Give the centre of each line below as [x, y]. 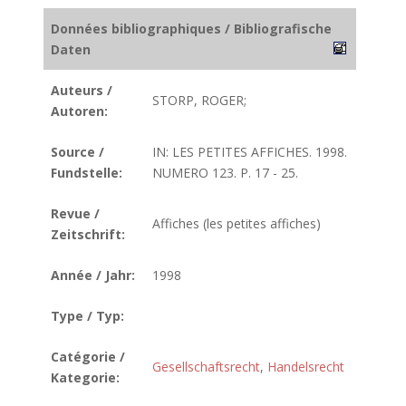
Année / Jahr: [93, 275]
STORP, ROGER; [199, 100]
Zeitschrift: [88, 234]
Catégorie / [88, 357]
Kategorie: [85, 377]
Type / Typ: [87, 316]
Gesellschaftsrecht [206, 367]
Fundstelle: [87, 173]
